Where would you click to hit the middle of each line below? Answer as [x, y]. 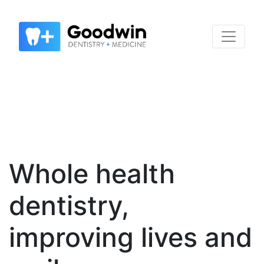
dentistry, [69, 205]
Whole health [92, 174]
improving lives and [131, 237]
